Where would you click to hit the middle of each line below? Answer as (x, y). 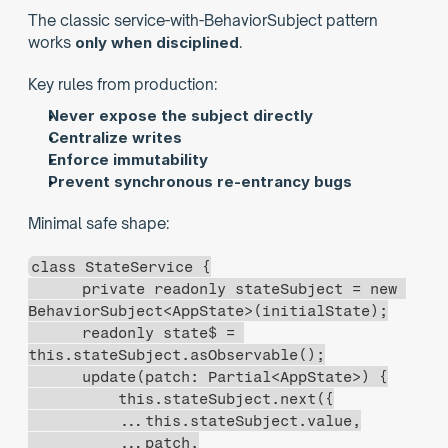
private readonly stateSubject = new (55, 288)
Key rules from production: (122, 84)
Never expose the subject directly (180, 115)
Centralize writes (115, 137)
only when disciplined (157, 42)
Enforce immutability (128, 159)
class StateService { (121, 266)
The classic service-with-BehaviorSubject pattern (203, 20)
